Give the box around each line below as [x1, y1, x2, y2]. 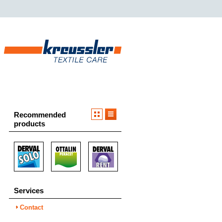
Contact [20, 204, 43, 211]
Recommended [14, 111, 66, 119]
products [14, 119, 45, 128]
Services [14, 186, 44, 195]
